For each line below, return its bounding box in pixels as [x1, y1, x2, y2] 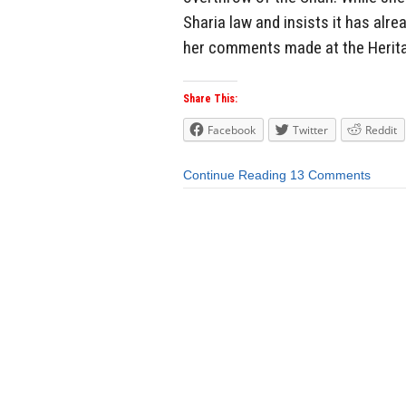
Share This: [183, 92, 237, 106]
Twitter [293, 122, 328, 139]
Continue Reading [183, 168, 286, 183]
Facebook [208, 122, 256, 139]
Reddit [365, 122, 397, 139]
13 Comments [290, 168, 371, 183]
